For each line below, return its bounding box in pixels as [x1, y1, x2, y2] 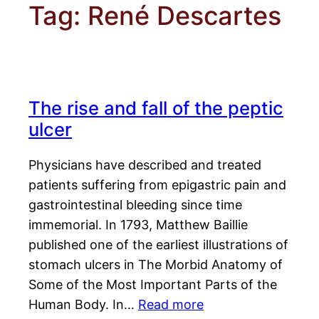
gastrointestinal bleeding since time [28, 197, 242, 213]
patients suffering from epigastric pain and [28, 177, 286, 193]
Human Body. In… [28, 297, 138, 313]
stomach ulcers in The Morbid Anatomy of [28, 257, 283, 273]
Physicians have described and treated [28, 157, 261, 173]
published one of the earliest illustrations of [28, 237, 288, 253]
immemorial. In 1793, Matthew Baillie [28, 217, 248, 233]
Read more [138, 297, 204, 313]
